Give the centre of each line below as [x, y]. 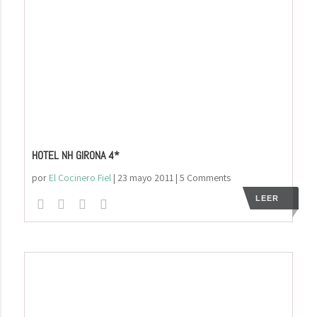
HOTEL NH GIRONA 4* [75, 155]
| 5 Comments [202, 178]
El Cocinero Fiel [80, 178]
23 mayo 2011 [145, 178]
